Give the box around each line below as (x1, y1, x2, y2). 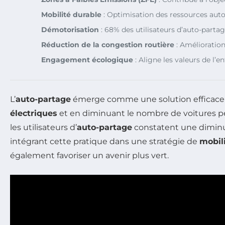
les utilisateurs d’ (10, 122, 77, 132)
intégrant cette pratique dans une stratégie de (10, 136, 199, 146)
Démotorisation (41, 25, 99, 34)
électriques (10, 108, 57, 118)
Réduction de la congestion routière (41, 40, 174, 49)
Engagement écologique (41, 55, 133, 64)
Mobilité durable (41, 10, 101, 19)
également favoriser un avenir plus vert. (10, 150, 169, 160)
